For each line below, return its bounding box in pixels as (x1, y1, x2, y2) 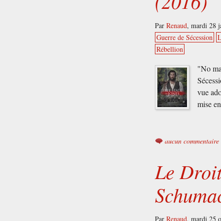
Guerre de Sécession (156, 32, 213, 42)
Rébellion (156, 44, 184, 54)
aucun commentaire (165, 136, 220, 146)
